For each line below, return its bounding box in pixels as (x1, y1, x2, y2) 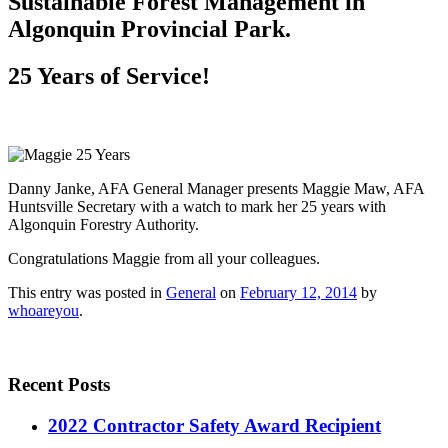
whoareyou (8, 301, 79, 319)
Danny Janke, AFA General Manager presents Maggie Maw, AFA (8, 179, 424, 197)
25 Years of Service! (8, 62, 210, 89)
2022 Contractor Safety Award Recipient (48, 415, 381, 437)
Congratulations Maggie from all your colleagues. (8, 249, 320, 267)
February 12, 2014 (240, 283, 357, 301)
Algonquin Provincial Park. (8, 15, 291, 42)
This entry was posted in (8, 283, 166, 301)
